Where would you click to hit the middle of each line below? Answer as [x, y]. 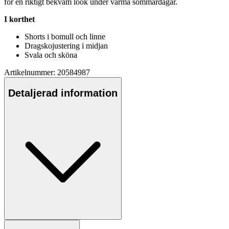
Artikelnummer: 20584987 [47, 73]
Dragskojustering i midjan [66, 46]
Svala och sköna [51, 55]
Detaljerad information [63, 93]
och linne [89, 37]
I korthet [19, 19]
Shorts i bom [45, 37]
